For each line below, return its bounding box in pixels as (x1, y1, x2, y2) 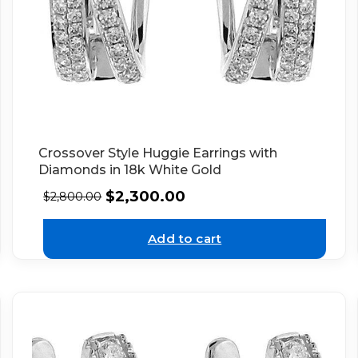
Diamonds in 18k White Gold (38, 162, 222, 178)
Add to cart (147, 230, 222, 246)
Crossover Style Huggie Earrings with (38, 145, 278, 161)
